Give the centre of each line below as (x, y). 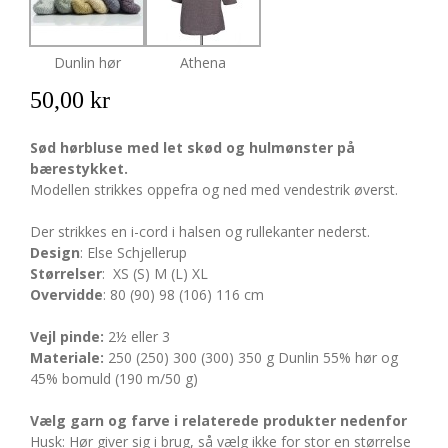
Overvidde (67, 295)
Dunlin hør (87, 63)
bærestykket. (79, 169)
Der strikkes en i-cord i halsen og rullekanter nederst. (200, 232)
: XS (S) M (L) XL (155, 274)
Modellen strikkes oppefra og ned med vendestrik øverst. (214, 190)
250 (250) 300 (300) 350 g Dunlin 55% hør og (253, 358)
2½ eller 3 (139, 337)
